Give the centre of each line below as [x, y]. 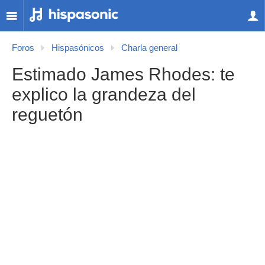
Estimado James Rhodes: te [123, 74]
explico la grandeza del [104, 94]
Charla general [149, 48]
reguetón [47, 114]
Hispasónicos [78, 48]
